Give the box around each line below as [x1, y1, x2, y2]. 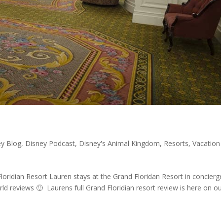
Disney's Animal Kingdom [79, 139, 160, 148]
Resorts [164, 139, 189, 148]
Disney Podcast [25, 139, 75, 148]
